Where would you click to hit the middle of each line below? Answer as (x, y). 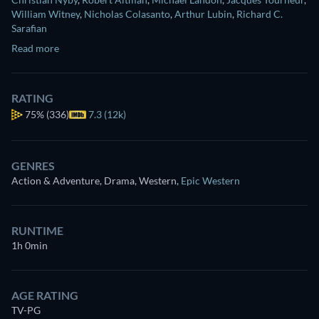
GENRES (33, 166)
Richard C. (260, 14)
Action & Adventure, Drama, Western (94, 181)
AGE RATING (45, 296)
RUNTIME (37, 231)
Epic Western (210, 181)
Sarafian (29, 28)
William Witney (46, 14)
